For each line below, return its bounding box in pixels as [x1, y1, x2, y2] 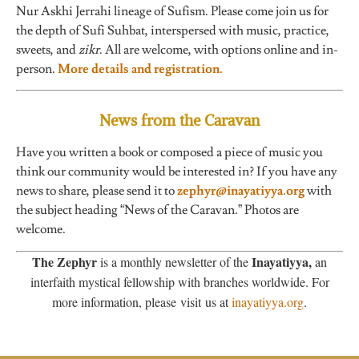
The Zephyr [32, 252, 100, 271]
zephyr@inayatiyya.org [177, 183, 305, 200]
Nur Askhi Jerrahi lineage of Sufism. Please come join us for [16, 3, 329, 20]
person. [16, 61, 58, 78]
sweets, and [16, 42, 79, 58]
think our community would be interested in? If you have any [16, 163, 337, 180]
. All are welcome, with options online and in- [99, 42, 338, 58]
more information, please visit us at [52, 292, 232, 310]
